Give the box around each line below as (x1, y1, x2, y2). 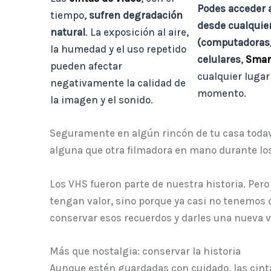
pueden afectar (50, 60, 122, 73)
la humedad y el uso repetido (50, 43, 186, 56)
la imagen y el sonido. (50, 94, 153, 106)
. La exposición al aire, (85, 26, 189, 39)
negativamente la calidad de (50, 77, 186, 90)
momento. (197, 87, 247, 100)
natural (50, 26, 85, 39)
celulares (197, 53, 241, 66)
